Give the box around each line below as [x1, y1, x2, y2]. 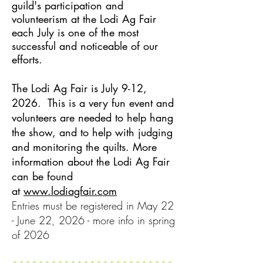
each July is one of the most [12, 25, 139, 39]
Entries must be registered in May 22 [12, 198, 174, 213]
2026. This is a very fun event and [12, 96, 174, 110]
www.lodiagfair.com [23, 184, 117, 198]
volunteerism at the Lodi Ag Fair [12, 12, 156, 26]
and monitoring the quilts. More [12, 140, 157, 154]
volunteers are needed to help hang [12, 110, 173, 124]
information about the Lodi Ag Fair [12, 154, 170, 168]
